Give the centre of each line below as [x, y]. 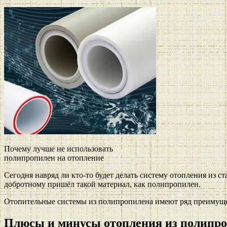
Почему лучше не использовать [59, 148]
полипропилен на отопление [54, 158]
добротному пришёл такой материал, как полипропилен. [102, 184]
